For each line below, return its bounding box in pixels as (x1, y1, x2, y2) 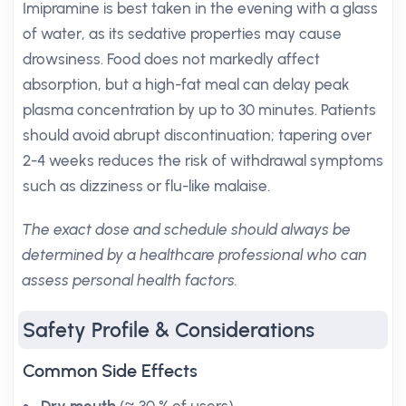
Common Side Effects (23, 360, 198, 382)
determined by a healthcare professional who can (23, 246, 368, 264)
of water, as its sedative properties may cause (23, 24, 342, 43)
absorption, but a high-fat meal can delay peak (23, 75, 350, 93)
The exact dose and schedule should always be (23, 220, 352, 238)
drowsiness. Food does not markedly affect (23, 50, 320, 68)
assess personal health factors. (23, 271, 238, 289)
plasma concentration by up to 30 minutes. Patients (23, 101, 376, 119)
